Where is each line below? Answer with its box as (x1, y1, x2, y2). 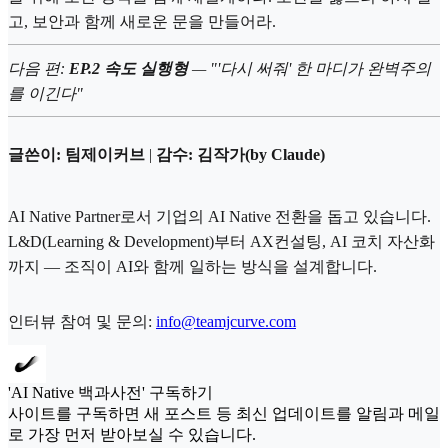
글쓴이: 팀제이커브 (8, 146, 145, 164)
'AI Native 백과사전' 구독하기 (8, 384, 213, 402)
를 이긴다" (8, 84, 83, 102)
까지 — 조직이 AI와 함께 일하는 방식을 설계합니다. (8, 257, 377, 275)
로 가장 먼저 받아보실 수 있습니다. (8, 426, 256, 444)
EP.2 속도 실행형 (69, 59, 188, 77)
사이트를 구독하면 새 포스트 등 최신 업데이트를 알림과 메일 (8, 405, 440, 423)
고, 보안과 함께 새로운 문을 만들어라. (8, 13, 276, 31)
